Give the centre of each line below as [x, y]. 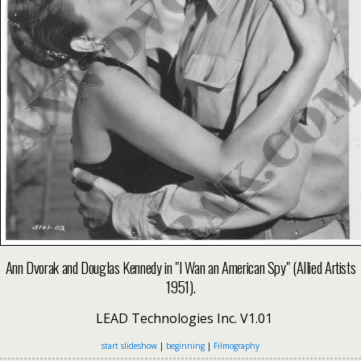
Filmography [237, 346]
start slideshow [129, 346]
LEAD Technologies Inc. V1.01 [180, 319]
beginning [185, 346]
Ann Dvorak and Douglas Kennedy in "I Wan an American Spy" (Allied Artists [180, 268]
